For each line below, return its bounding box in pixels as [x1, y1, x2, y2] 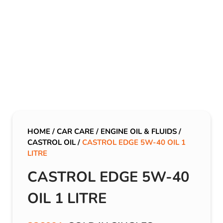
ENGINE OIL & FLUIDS [101, 126, 177, 137]
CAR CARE [57, 126, 94, 137]
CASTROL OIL [27, 137, 76, 148]
